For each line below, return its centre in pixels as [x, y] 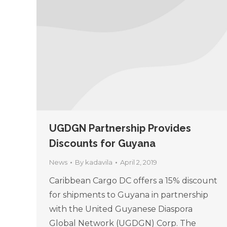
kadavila [99, 162]
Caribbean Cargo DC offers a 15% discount [133, 181]
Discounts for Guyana [102, 144]
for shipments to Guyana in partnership [129, 195]
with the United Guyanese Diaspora [121, 209]
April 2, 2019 [139, 162]
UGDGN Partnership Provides [120, 128]
